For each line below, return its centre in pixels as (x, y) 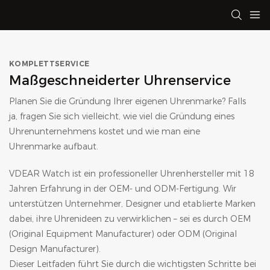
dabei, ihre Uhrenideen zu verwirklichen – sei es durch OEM (130, 219)
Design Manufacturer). (55, 249)
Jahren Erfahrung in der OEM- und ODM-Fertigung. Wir (123, 189)
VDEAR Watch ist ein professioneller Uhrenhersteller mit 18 (132, 174)
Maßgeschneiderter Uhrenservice (120, 80)
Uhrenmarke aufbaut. (54, 146)
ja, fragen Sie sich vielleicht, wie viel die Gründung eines (122, 116)
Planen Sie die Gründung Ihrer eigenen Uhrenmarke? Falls (127, 101)
